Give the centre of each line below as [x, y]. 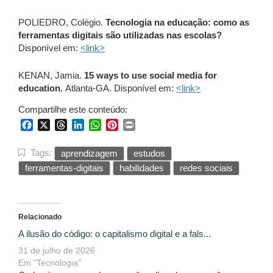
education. [42, 88]
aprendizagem [89, 154]
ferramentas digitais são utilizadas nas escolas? [120, 35]
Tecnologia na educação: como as [177, 22]
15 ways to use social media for [151, 75]
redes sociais [206, 168]
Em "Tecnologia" [50, 263]
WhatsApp [124, 125]
